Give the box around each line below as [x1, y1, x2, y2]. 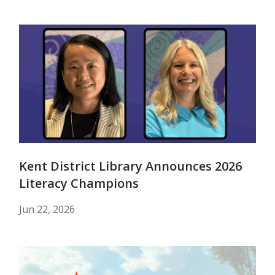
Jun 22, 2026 [19, 203, 75, 216]
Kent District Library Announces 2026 [19, 158, 242, 174]
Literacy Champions [19, 175, 139, 192]
